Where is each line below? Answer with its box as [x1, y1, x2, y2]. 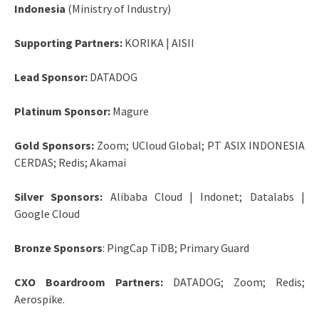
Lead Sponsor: [14, 69, 90, 84]
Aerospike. [14, 291, 65, 306]
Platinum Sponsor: [14, 103, 113, 118]
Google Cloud [14, 206, 80, 221]
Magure [113, 103, 149, 118]
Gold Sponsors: [14, 137, 97, 152]
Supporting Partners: [14, 35, 125, 50]
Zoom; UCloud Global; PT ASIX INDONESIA [96, 137, 305, 152]
